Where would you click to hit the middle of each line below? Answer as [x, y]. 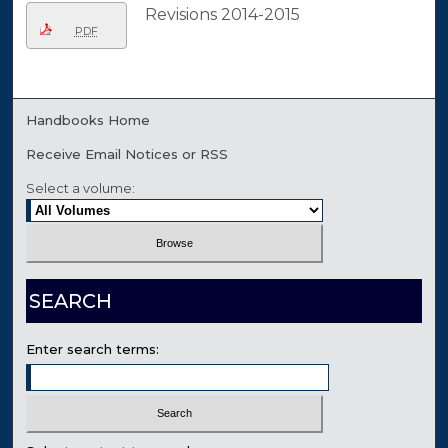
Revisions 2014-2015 [222, 15]
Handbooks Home [88, 120]
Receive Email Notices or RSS [127, 154]
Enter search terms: [93, 348]
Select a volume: [81, 188]
